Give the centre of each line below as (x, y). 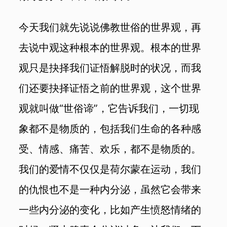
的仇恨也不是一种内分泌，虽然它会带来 (110, 189)
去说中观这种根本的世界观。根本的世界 (110, 47)
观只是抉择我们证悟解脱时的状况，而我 (110, 67)
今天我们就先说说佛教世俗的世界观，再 (110, 27)
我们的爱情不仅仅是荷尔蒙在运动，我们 (110, 169)
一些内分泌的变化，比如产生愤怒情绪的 (110, 209)
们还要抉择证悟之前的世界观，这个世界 (110, 88)
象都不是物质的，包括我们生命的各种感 (110, 128)
